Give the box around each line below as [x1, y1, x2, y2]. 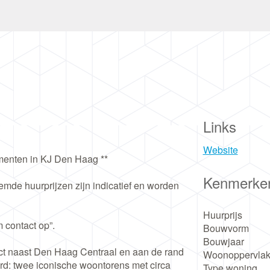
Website [202, 143, 238, 157]
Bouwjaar [202, 234, 244, 248]
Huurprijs [202, 208, 242, 222]
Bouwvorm [202, 221, 249, 235]
